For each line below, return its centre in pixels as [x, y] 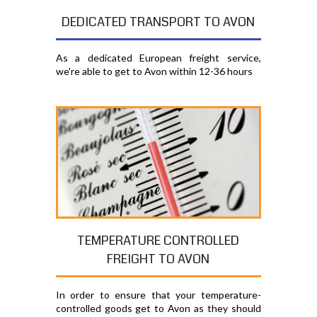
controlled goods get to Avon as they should [158, 309]
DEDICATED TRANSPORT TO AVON [158, 22]
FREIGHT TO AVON [158, 259]
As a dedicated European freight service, [158, 57]
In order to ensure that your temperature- [158, 295]
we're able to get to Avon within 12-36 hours [154, 71]
